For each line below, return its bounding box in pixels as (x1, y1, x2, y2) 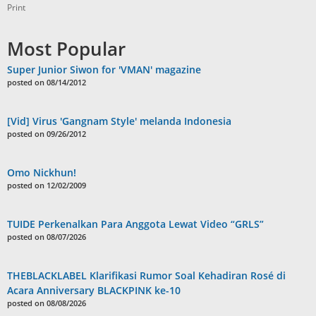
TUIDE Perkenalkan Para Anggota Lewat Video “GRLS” (7, 217, 264, 231)
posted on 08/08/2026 (7, 297, 86, 308)
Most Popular (7, 35, 126, 61)
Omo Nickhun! (7, 165, 76, 179)
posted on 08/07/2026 (7, 231, 86, 242)
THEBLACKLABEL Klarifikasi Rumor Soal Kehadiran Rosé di (7, 268, 286, 282)
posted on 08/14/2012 (7, 76, 86, 87)
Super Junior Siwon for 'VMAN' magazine (7, 62, 201, 76)
